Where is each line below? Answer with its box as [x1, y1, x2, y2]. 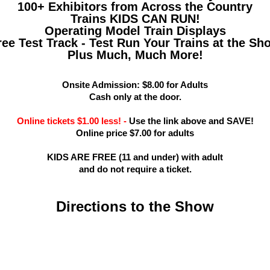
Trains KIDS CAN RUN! [70, 11, 200, 25]
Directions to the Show [56, 198, 214, 215]
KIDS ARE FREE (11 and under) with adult [47, 151, 223, 162]
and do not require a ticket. [78, 163, 192, 174]
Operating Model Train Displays [44, 24, 226, 37]
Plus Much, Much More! [67, 48, 203, 61]
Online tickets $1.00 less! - [16, 115, 129, 126]
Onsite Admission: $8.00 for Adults [62, 79, 208, 90]
